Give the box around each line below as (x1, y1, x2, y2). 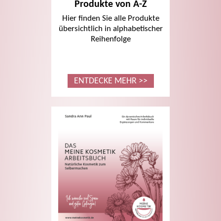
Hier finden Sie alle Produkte (62, 14, 159, 23)
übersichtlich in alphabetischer (58, 25, 163, 34)
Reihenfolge (90, 35, 131, 44)
